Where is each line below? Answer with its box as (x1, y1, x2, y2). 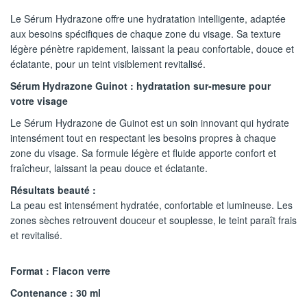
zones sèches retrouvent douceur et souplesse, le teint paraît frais (10, 213, 297, 228)
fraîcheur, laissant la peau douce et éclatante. (10, 161, 208, 175)
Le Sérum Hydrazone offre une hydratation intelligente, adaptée (10, 12, 286, 26)
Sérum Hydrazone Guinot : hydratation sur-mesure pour (10, 79, 271, 93)
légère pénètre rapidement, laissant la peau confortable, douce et (10, 42, 294, 56)
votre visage (10, 94, 68, 108)
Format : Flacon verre (10, 264, 110, 278)
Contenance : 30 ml (10, 286, 101, 300)
